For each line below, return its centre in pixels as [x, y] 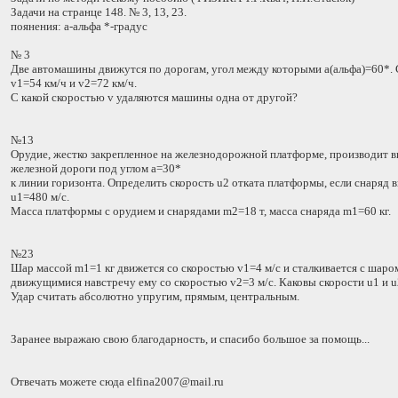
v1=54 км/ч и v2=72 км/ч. [74, 83]
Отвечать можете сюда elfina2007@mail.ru [117, 382]
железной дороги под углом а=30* [96, 168]
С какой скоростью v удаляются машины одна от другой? [154, 97]
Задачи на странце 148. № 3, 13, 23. [99, 12]
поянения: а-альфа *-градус [79, 26]
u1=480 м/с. [40, 197]
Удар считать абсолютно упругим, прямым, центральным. [155, 296]
